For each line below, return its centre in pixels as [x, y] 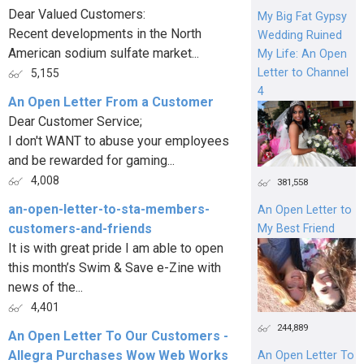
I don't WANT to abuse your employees [119, 141]
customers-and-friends [80, 229]
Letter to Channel [303, 72]
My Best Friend [296, 229]
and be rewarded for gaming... [91, 160]
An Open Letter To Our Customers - [118, 336]
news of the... [45, 287]
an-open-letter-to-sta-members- [109, 209]
